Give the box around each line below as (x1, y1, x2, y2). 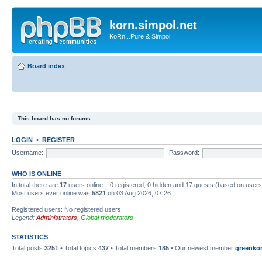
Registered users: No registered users (12, 206, 121, 213)
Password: (168, 149, 199, 156)
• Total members (109, 244, 158, 251)
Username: (12, 149, 43, 156)
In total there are (12, 181, 60, 188)
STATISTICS (12, 233, 48, 240)
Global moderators (81, 214, 133, 221)
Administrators (36, 214, 77, 221)
